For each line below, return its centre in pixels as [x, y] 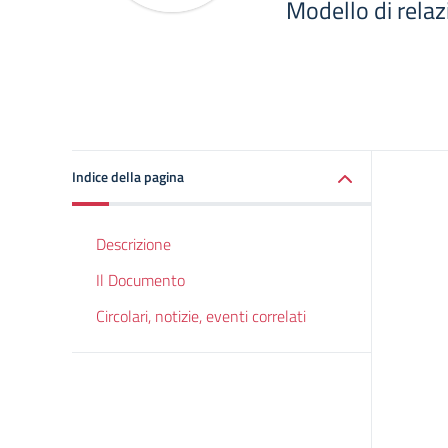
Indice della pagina [128, 176]
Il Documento [140, 280]
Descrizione [133, 244]
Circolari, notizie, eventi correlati [201, 316]
